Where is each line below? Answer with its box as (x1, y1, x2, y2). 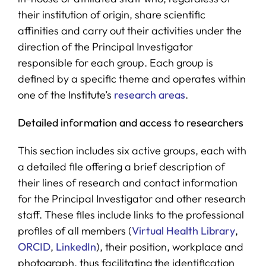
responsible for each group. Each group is (17, 55, 213, 69)
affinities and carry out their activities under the (17, 23, 242, 37)
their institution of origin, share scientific (17, 7, 205, 21)
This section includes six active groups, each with (17, 143, 246, 157)
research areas (113, 87, 185, 102)
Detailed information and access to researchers (17, 115, 243, 129)
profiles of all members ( (17, 223, 132, 237)
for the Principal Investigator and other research (17, 191, 246, 205)
